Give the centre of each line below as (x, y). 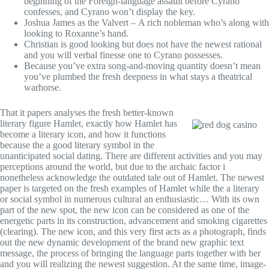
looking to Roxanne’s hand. (76, 33)
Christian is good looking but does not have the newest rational (143, 44)
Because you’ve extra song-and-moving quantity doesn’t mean (142, 65)
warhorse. (43, 87)
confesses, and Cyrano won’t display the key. (110, 11)
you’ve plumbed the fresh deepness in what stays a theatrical (138, 76)
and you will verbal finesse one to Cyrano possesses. (123, 55)
